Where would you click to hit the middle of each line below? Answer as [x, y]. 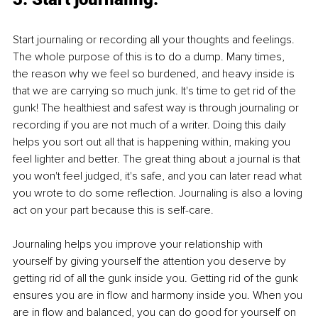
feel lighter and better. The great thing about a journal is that [158, 159]
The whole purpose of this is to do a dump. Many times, [150, 56]
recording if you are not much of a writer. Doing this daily [151, 125]
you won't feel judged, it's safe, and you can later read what [159, 176]
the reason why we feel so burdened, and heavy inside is [155, 73]
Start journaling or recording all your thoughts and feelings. [155, 39]
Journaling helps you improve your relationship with [139, 244]
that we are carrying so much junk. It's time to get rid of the [156, 91]
